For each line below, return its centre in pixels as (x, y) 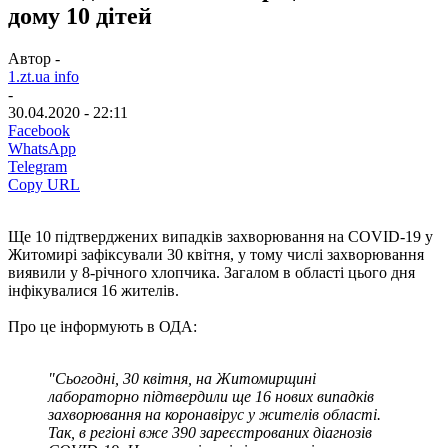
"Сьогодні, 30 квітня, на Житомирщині (182, 378)
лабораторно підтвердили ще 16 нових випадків (211, 396)
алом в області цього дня (330, 272)
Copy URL (44, 184)
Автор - (34, 58)
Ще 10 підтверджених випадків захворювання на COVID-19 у (220, 236)
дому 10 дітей (80, 15)
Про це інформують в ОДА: (102, 326)
